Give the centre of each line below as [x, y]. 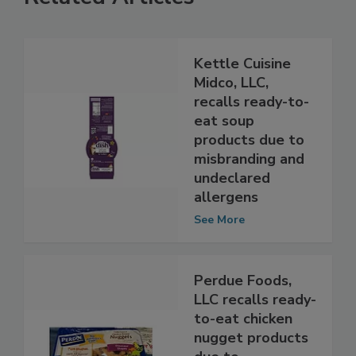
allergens [226, 230]
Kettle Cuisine [242, 97]
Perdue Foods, [243, 313]
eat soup [224, 154]
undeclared [232, 211]
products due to [249, 173]
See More [219, 253]
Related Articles [109, 30]
